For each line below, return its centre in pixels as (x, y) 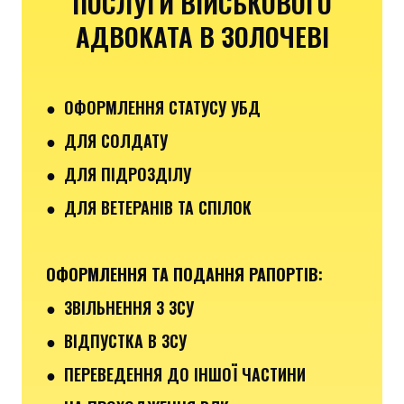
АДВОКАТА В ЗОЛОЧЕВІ (202, 35)
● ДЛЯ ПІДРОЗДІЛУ (119, 174)
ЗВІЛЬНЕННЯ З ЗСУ (129, 307)
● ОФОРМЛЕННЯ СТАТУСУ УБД (153, 107)
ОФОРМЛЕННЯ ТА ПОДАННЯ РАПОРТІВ (182, 274)
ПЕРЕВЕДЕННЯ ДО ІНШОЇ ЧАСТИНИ (185, 374)
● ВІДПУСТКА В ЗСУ (116, 340)
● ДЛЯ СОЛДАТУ (107, 140)
